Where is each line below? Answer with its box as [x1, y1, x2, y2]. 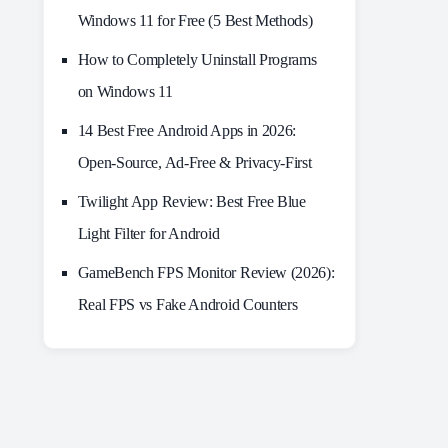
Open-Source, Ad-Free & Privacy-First [77, 154, 312, 171]
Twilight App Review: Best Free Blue [77, 193, 306, 210]
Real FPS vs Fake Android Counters [77, 296, 298, 313]
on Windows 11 [77, 83, 173, 100]
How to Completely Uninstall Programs [77, 51, 317, 68]
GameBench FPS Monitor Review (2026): [77, 264, 335, 281]
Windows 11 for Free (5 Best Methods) [77, 12, 313, 29]
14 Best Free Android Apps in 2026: [77, 122, 297, 139]
